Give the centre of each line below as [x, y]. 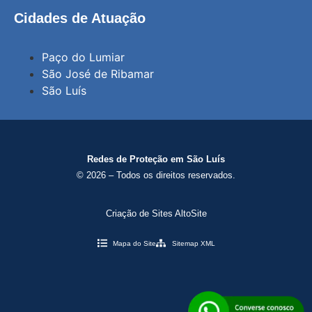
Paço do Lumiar [83, 57]
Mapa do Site [134, 243]
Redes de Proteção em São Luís [156, 159]
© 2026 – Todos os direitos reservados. [156, 175]
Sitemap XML [193, 243]
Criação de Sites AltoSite [156, 213]
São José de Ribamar [98, 74]
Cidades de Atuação [80, 18]
